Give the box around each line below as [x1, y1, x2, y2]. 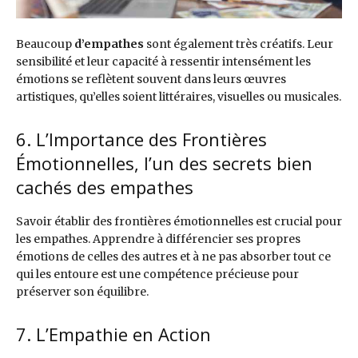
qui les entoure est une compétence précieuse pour [16, 267, 299, 282]
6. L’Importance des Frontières [16, 127, 267, 152]
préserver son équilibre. [16, 284, 149, 300]
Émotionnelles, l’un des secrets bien [16, 151, 312, 176]
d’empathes [74, 37, 144, 52]
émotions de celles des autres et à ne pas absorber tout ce [16, 249, 331, 265]
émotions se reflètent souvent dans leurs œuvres [16, 72, 286, 87]
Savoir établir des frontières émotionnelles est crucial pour [16, 214, 342, 229]
